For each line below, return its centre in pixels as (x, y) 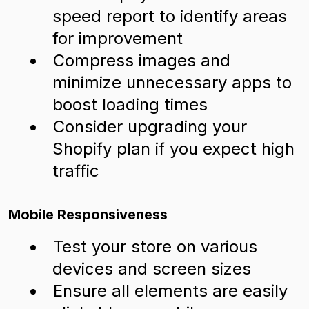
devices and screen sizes (152, 269)
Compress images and (142, 60)
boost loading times (130, 104)
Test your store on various (155, 247)
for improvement (118, 38)
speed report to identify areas (170, 16)
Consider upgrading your (150, 127)
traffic (76, 171)
